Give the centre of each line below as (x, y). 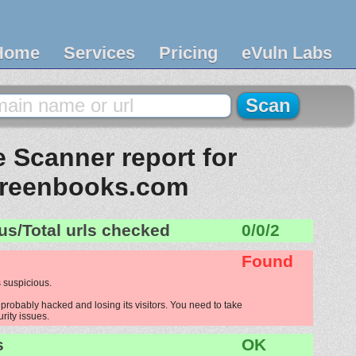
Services (99, 53)
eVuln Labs (287, 53)
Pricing (188, 53)
